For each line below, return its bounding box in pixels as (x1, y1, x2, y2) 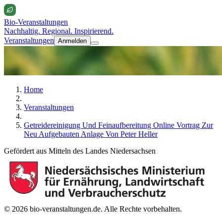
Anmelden (58, 37, 87, 45)
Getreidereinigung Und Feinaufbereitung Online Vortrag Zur (24, 120, 213, 129)
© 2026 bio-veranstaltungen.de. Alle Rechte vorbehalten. (4, 204, 182, 213)
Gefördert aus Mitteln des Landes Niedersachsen (4, 146, 156, 155)
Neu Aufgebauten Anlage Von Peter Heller (24, 129, 158, 138)
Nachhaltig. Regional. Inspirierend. (4, 27, 113, 35)
